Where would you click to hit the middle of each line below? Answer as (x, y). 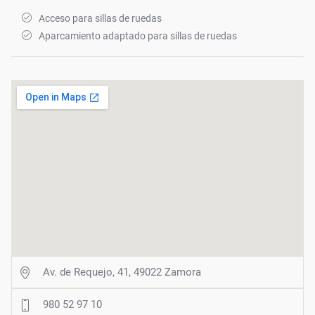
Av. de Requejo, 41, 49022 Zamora (122, 272)
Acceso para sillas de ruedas (100, 18)
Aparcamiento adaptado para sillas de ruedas (138, 36)
